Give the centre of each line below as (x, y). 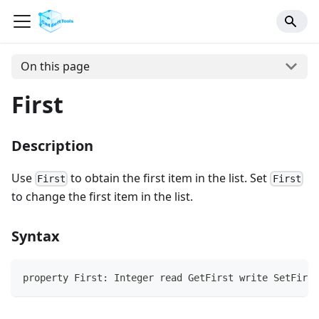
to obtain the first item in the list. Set (169, 178)
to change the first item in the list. (102, 197)
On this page (55, 67)
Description (52, 145)
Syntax (36, 236)
